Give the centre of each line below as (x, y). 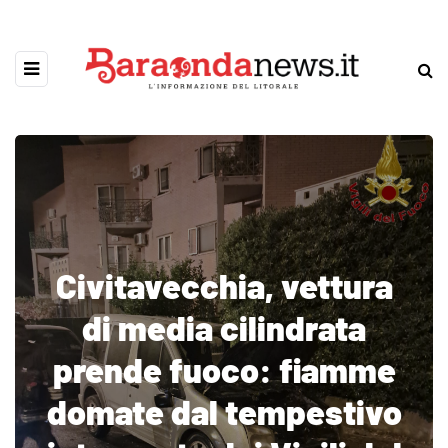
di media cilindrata (224, 327)
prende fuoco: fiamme (224, 369)
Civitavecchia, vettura (224, 285)
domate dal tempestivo (224, 411)
